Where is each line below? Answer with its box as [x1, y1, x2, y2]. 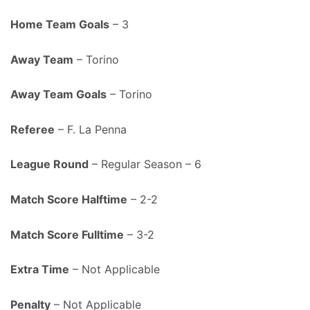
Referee [10, 122, 55, 136]
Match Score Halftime [10, 192, 127, 206]
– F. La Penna [55, 122, 127, 136]
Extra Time [10, 262, 69, 277]
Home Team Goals [10, 17, 109, 31]
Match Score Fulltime [10, 227, 124, 241]
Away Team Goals [10, 87, 107, 102]
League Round [10, 157, 89, 172]
